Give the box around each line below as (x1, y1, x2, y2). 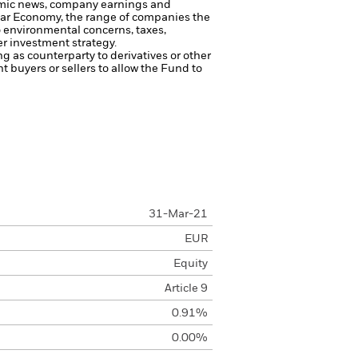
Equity (173, 258, 208, 269)
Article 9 (164, 283, 208, 294)
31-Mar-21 (148, 209, 208, 220)
